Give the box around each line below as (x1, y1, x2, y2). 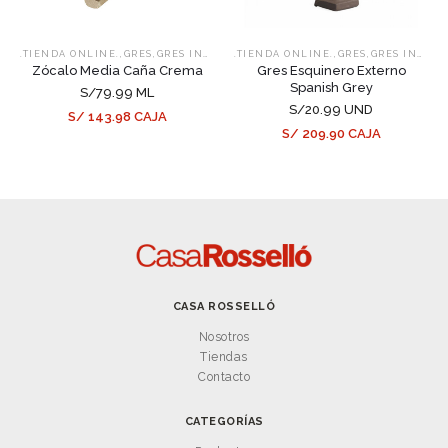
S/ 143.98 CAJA (67, 108, 167, 124)
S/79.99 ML (80, 84, 154, 100)
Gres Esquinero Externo (256, 62, 406, 78)
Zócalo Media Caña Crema (31, 62, 203, 78)
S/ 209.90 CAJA (281, 125, 381, 141)
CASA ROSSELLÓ (172, 299, 276, 313)
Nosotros (198, 329, 250, 344)
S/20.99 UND (289, 101, 373, 117)
